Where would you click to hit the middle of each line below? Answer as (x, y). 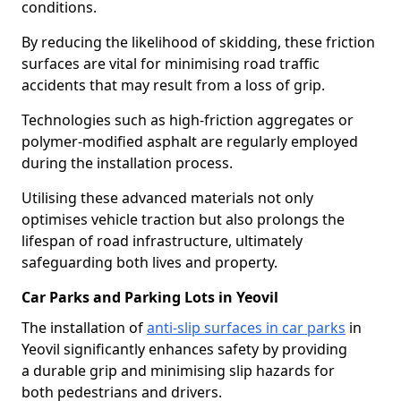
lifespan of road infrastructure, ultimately (162, 241)
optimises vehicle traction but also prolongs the (183, 219)
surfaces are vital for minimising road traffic (171, 64)
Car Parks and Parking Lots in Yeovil (150, 297)
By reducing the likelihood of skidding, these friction (198, 42)
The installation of (84, 328)
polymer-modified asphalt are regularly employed (190, 141)
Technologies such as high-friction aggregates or (188, 120)
